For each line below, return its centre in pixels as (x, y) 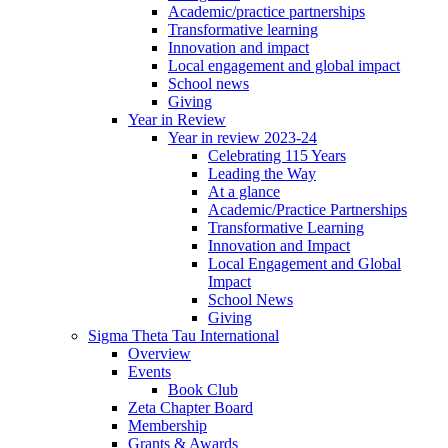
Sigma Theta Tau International (183, 336)
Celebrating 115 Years (277, 156)
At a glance (244, 192)
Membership (167, 426)
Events (149, 372)
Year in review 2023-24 (242, 138)
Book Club (203, 390)
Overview (159, 354)
